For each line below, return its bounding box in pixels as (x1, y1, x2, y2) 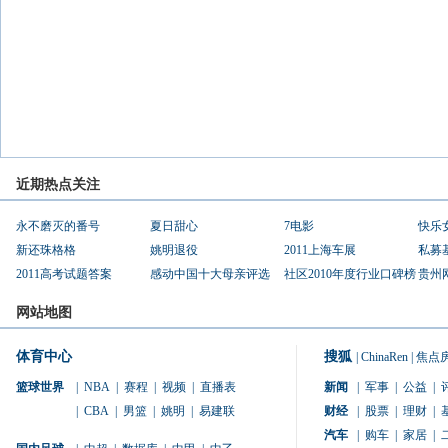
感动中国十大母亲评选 (150, 267, 270, 281)
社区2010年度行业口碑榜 (284, 267, 416, 281)
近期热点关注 (16, 177, 100, 192)
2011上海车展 (284, 243, 356, 257)
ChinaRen (361, 350, 408, 364)
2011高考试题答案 (16, 267, 112, 281)
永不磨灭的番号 (16, 219, 100, 233)
